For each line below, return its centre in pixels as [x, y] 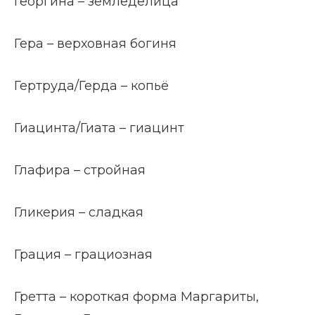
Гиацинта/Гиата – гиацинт [99, 128]
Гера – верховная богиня [95, 44]
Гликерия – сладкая [79, 212]
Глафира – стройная [80, 170]
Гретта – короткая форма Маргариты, [136, 297]
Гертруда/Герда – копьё [91, 86]
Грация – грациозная [83, 255]
